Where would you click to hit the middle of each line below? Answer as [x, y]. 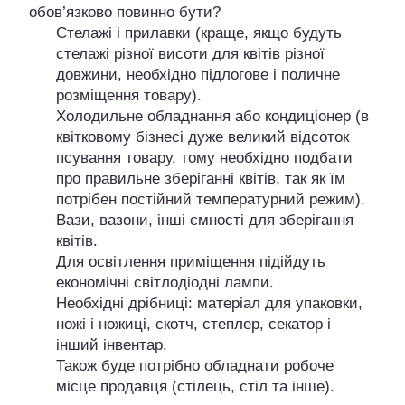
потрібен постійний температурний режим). [211, 200]
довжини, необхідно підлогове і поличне [198, 75]
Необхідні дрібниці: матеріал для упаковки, [209, 304]
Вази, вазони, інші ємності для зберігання [205, 221]
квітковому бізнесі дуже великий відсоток [202, 137]
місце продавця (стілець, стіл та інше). [195, 387]
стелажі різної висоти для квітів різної [190, 54]
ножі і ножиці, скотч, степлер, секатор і [193, 325]
